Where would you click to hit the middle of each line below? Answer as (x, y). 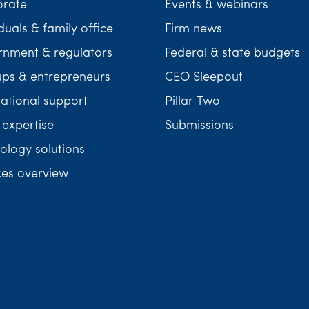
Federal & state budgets (232, 53)
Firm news (193, 29)
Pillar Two (192, 102)
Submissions (199, 126)
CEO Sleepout (204, 78)
